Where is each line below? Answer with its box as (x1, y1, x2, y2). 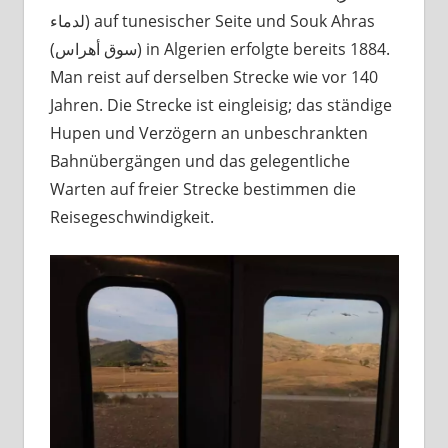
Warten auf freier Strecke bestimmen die (49, 178, 356, 201)
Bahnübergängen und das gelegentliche (49, 150, 350, 173)
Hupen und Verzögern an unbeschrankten (49, 122, 368, 145)
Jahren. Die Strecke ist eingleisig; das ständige (49, 94, 392, 117)
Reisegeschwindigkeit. (49, 206, 214, 229)
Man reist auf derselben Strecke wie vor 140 (49, 66, 378, 89)
